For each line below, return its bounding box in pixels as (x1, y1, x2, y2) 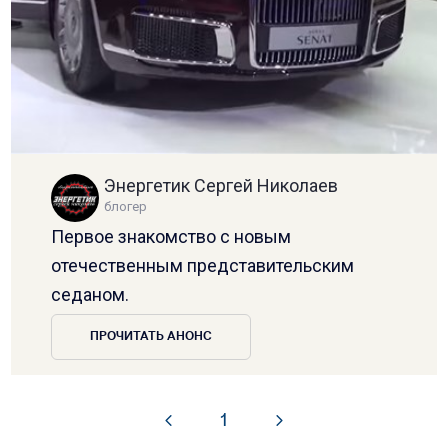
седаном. (51, 283, 130, 305)
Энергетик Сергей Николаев (104, 174, 339, 196)
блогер (104, 198, 148, 214)
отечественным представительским (51, 254, 355, 276)
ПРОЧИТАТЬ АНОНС (90, 330, 213, 343)
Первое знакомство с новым (51, 225, 292, 247)
